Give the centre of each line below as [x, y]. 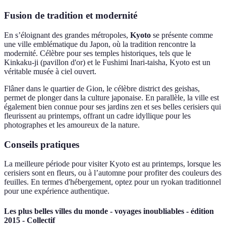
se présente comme [182, 35]
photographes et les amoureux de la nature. [72, 125]
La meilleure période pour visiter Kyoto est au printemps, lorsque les [112, 164]
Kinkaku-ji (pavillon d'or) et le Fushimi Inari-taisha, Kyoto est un [107, 62]
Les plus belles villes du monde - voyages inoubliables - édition [109, 211]
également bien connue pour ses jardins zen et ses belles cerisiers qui [112, 106]
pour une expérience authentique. [57, 191]
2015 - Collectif [30, 220]
